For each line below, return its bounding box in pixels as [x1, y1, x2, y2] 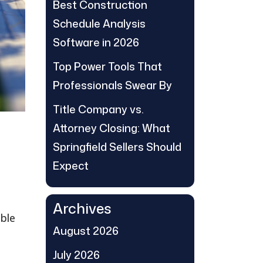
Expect [53, 158, 89, 173]
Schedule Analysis [53, 16, 146, 31]
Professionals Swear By [53, 77, 173, 93]
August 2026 [53, 223, 119, 238]
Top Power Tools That [53, 59, 163, 74]
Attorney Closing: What [53, 120, 171, 136]
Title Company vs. [53, 102, 144, 117]
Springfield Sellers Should [53, 139, 182, 154]
